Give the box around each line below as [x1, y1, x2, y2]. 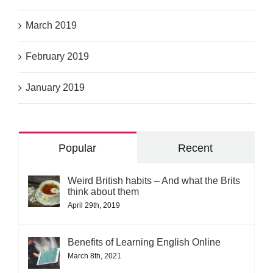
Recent [178, 141, 213, 154]
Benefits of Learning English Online [68, 236, 221, 247]
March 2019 [26, 19, 77, 30]
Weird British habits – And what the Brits [68, 175, 240, 186]
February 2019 [26, 51, 89, 62]
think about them [68, 186, 139, 197]
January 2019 [26, 82, 85, 93]
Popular [58, 141, 97, 154]
